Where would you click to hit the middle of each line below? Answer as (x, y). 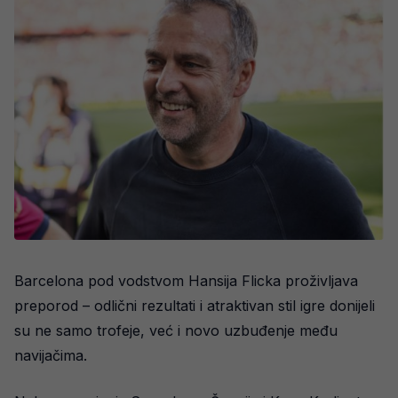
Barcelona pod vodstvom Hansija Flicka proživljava (186, 280)
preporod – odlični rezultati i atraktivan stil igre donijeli (195, 305)
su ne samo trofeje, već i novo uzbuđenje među (176, 330)
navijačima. (51, 355)
